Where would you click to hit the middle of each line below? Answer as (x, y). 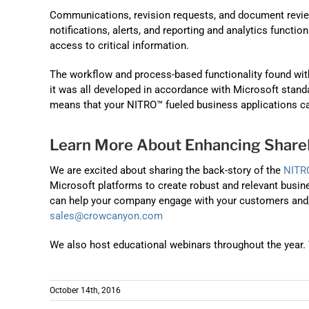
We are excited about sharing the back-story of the (167, 171)
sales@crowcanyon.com (106, 216)
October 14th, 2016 (85, 291)
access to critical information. (119, 45)
